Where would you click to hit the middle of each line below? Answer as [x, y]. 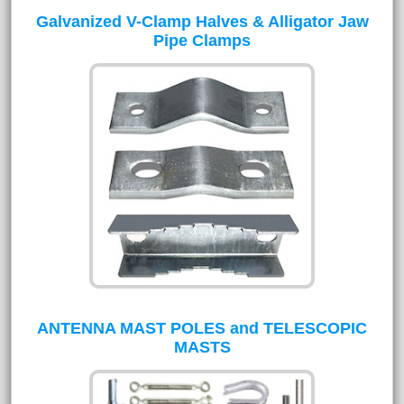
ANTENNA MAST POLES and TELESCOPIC [202, 328]
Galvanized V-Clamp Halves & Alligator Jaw [202, 22]
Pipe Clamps [202, 41]
